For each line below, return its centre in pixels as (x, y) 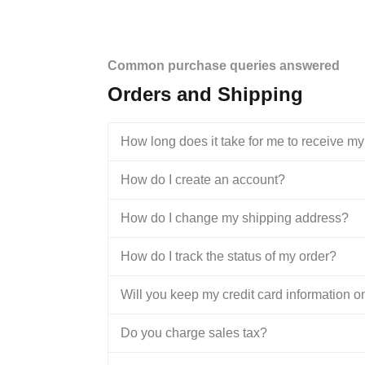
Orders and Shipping (205, 94)
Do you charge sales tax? (194, 333)
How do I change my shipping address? (235, 218)
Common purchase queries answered (224, 66)
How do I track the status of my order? (229, 256)
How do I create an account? (203, 180)
